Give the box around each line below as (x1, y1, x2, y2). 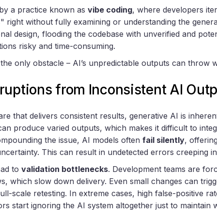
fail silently (142, 135, 185, 145)
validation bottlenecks (21, 164, 108, 174)
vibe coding (88, 5, 132, 15)
